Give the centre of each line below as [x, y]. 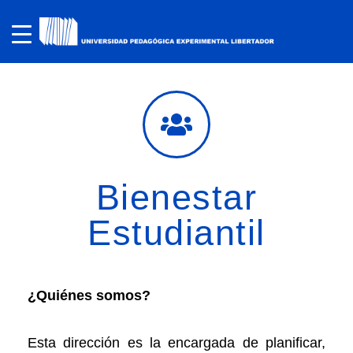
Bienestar [176, 197]
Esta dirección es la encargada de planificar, [176, 342]
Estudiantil [176, 233]
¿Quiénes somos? [89, 295]
